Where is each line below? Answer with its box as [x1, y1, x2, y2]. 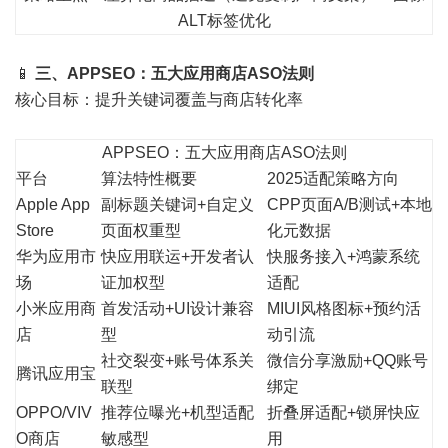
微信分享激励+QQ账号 [267, 352, 428, 370]
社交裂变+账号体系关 [101, 352, 254, 370]
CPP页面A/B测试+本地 [267, 196, 432, 214]
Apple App [16, 196, 90, 214]
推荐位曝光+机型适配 [101, 404, 254, 422]
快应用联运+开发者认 [101, 248, 254, 266]
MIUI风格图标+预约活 [267, 300, 421, 318]
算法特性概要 [101, 170, 197, 188]
